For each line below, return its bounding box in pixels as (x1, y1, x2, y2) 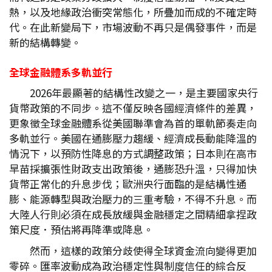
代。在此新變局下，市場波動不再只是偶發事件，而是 (9, 19, 257, 35)
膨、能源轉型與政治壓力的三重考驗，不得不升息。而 (9, 191, 257, 206)
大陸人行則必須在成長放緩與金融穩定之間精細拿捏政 (9, 206, 257, 222)
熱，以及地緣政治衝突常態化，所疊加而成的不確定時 (9, 4, 257, 19)
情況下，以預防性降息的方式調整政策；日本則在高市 (9, 146, 257, 161)
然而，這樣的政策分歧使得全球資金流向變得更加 (30, 243, 257, 258)
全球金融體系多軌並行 (9, 64, 112, 80)
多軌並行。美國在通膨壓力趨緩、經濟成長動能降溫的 (9, 131, 257, 146)
